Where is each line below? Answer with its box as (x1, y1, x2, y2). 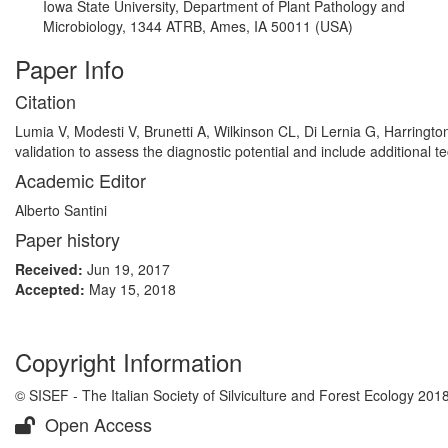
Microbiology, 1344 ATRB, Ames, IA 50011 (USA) (43, 16, 353, 36)
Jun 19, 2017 (87, 259, 170, 279)
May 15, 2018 (89, 279, 176, 299)
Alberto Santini (15, 200, 107, 220)
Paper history (15, 226, 120, 252)
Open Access (40, 411, 152, 437)
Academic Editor (15, 167, 146, 193)
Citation (15, 88, 76, 114)
